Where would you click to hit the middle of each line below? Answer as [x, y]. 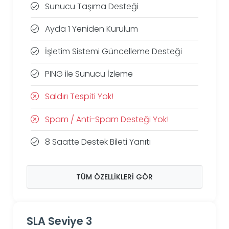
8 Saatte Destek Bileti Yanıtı [97, 142]
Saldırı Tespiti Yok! [78, 97]
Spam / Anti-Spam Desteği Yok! [106, 119]
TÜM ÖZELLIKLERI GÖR [114, 177]
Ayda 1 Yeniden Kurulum [91, 29]
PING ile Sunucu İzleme [88, 74]
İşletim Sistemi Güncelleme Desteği [113, 51]
